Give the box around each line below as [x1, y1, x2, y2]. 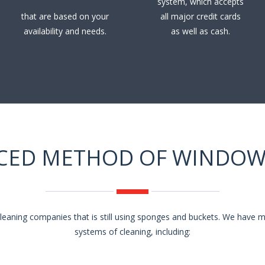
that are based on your [21, 11, 109, 22]
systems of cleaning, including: [75, 225, 190, 237]
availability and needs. [23, 25, 106, 37]
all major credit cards [160, 11, 241, 22]
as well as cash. [170, 25, 230, 37]
